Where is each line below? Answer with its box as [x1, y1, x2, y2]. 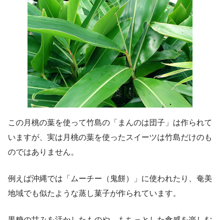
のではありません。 [8, 147, 79, 156]
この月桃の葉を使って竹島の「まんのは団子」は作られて [8, 118, 212, 127]
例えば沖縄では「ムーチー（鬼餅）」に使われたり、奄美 [8, 174, 212, 183]
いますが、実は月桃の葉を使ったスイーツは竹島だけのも [8, 133, 212, 141]
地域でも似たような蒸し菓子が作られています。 [8, 189, 181, 197]
